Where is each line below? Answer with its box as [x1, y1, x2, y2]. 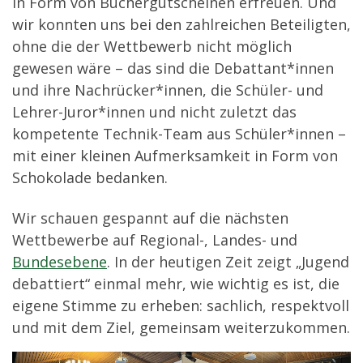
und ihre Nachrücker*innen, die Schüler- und [12, 80, 323, 100]
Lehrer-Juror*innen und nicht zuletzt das [12, 102, 297, 122]
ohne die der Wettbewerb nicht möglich [12, 36, 292, 57]
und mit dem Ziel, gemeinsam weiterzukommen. [12, 317, 350, 337]
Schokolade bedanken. [12, 168, 168, 188]
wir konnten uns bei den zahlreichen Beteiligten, [12, 15, 351, 35]
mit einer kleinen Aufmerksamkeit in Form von [12, 146, 338, 166]
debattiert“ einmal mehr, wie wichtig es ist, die [12, 273, 340, 293]
